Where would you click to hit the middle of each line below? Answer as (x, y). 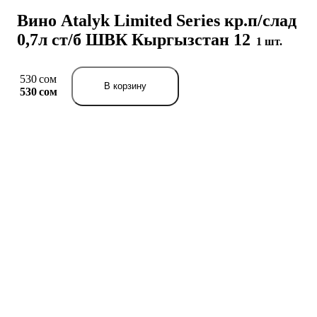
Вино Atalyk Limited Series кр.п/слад (157, 21)
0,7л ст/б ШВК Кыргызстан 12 (136, 40)
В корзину (125, 86)
